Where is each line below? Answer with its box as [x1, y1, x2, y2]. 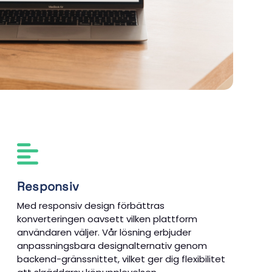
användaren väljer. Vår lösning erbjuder [16, 225, 191, 239]
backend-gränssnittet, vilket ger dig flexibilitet [16, 252, 225, 265]
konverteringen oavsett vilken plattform [16, 212, 197, 225]
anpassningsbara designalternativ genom [16, 239, 207, 252]
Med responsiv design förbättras [16, 199, 165, 212]
